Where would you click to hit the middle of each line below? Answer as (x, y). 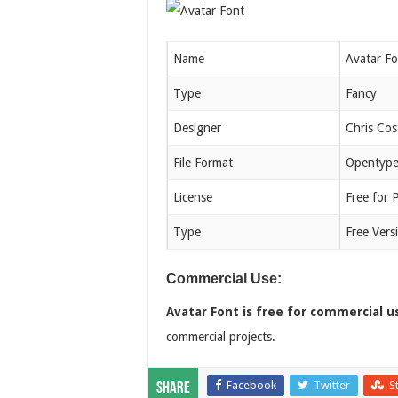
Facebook (251, 385)
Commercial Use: (224, 279)
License (192, 197)
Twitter (332, 385)
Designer (197, 128)
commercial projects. (221, 337)
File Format (203, 163)
